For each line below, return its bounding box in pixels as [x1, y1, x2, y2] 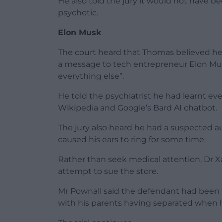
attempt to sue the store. [58, 166, 158, 176]
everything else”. [58, 71, 124, 81]
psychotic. [58, 7, 98, 17]
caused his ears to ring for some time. [58, 134, 206, 144]
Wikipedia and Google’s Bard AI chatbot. [58, 103, 217, 112]
